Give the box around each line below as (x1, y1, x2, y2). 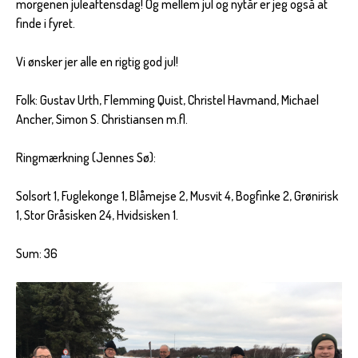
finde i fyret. (16, 15, 75, 32)
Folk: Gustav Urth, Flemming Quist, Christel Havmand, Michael (16, 92, 319, 109)
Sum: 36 (16, 245, 58, 262)
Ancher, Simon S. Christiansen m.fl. (16, 111, 188, 128)
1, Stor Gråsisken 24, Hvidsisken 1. (16, 207, 178, 224)
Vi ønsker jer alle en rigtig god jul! (16, 54, 178, 70)
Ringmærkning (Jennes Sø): (16, 149, 156, 166)
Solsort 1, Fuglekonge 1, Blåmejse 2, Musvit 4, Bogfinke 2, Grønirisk (16, 188, 338, 205)
